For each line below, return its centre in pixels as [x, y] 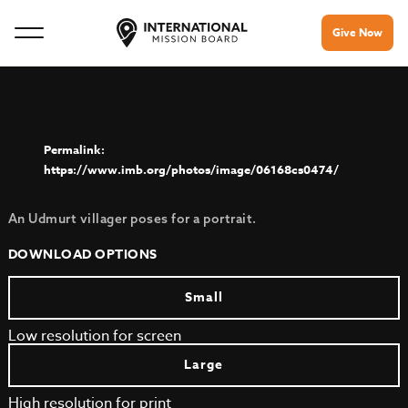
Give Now [357, 32]
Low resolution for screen [94, 336]
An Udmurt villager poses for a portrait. [132, 219]
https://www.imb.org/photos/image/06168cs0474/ [191, 169]
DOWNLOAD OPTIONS [82, 255]
